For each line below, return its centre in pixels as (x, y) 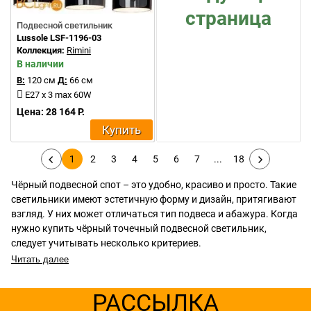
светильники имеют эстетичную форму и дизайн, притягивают (154, 199)
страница (228, 18)
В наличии (40, 64)
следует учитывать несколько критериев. (106, 243)
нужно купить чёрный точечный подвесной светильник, (139, 228)
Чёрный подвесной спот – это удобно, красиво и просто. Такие (154, 185)
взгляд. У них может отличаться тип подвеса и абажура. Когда (154, 214)
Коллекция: (42, 50)
